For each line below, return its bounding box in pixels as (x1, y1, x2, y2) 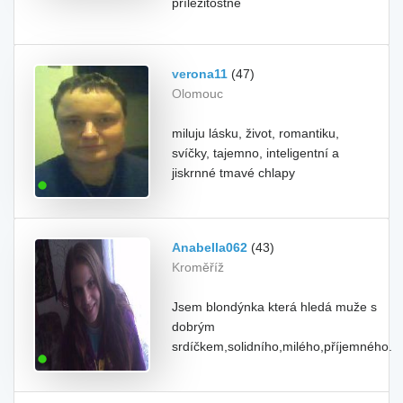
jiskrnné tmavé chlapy (172, 166, 295, 180)
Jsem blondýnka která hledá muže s (172, 300, 377, 314)
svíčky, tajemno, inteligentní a (172, 146, 339, 160)
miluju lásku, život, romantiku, (172, 126, 339, 140)
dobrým (172, 319, 215, 334)
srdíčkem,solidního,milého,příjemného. (172, 339, 392, 354)
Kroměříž (172, 260, 224, 274)
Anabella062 (172, 240, 247, 255)
